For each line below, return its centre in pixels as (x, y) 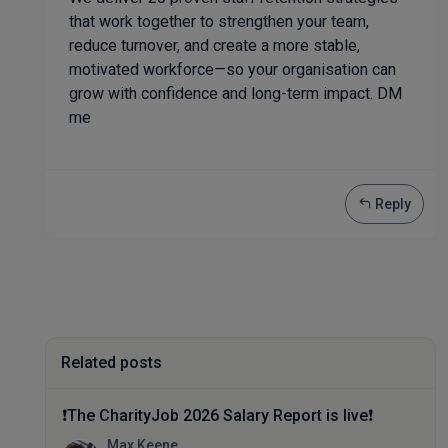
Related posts (111, 362)
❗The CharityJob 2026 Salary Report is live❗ (217, 415)
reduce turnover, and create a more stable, (214, 45)
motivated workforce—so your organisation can (232, 69)
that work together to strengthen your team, (219, 21)
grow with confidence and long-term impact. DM (235, 93)
